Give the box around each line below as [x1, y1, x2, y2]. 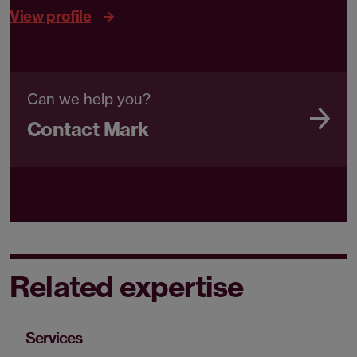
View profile [10, 6, 92, 25]
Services [25, 329, 82, 347]
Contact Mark [27, 117, 149, 142]
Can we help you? [27, 90, 151, 109]
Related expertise [10, 269, 244, 305]
